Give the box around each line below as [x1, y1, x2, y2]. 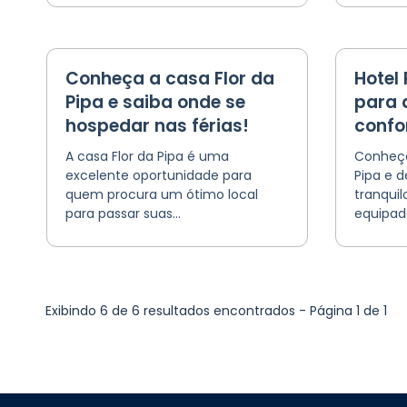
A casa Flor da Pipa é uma [65, 147, 229, 165]
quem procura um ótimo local [65, 185, 258, 203]
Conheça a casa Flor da [65, 66, 274, 91]
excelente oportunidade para [65, 166, 252, 184]
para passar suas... [65, 204, 181, 223]
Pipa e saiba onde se [65, 90, 245, 114]
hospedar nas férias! [65, 114, 249, 138]
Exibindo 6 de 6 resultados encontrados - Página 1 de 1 [45, 302, 387, 320]
